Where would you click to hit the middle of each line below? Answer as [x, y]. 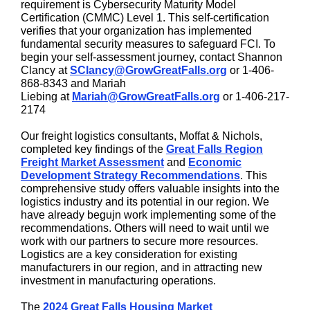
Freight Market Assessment [92, 162]
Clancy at [45, 70]
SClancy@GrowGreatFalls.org [148, 70]
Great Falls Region [215, 149]
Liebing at [46, 97]
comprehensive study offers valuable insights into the [150, 189]
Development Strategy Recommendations [130, 175]
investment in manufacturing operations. [118, 281]
